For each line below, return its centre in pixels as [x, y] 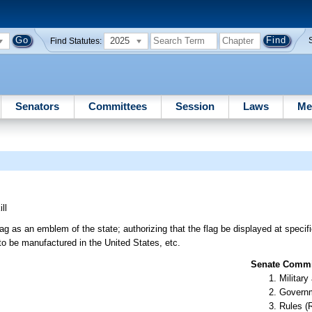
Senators [38, 106]
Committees [117, 106]
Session [195, 106]
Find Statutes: [76, 41]
